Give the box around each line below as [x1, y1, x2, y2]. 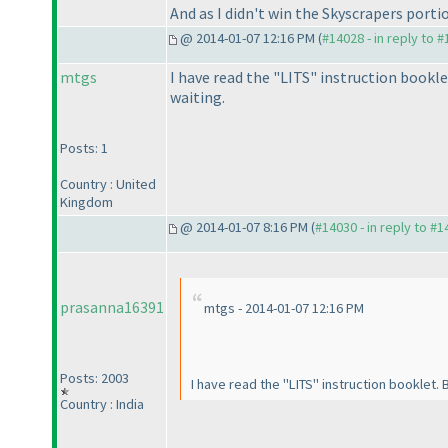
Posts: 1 [60, 139, 108, 158]
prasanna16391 [60, 297, 164, 318]
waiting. [170, 87, 225, 108]
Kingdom [60, 193, 113, 212]
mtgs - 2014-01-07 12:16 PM [204, 299, 364, 318]
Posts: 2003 [60, 369, 129, 388]
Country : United [60, 175, 156, 194]
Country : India [60, 395, 144, 414]
